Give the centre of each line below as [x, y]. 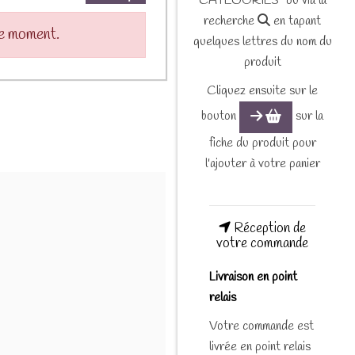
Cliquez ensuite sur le [262, 90]
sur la [308, 116]
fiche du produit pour [262, 143]
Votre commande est [261, 326]
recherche [231, 21]
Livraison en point [253, 277]
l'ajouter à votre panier [262, 164]
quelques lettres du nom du [262, 41]
